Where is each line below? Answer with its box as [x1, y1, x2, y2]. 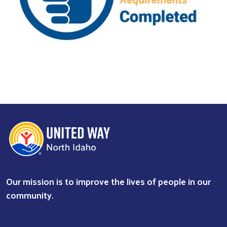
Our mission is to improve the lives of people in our [6, 172, 211, 190]
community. [6, 186, 54, 203]
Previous [25, 79, 59, 96]
